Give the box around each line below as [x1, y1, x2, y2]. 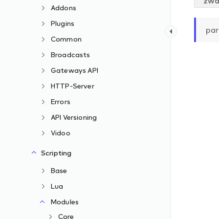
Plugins [51, 19, 75, 27]
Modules [51, 197, 79, 206]
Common [51, 35, 82, 43]
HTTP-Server [51, 82, 94, 90]
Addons [51, 3, 76, 12]
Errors [51, 97, 70, 106]
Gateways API [51, 66, 98, 74]
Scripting [41, 149, 72, 157]
